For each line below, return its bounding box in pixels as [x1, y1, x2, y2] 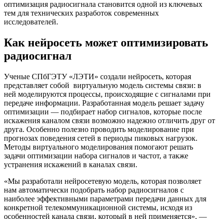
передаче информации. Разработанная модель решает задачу [4, 99, 204, 108]
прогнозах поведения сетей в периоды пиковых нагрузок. [4, 134, 197, 143]
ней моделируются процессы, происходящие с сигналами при [4, 90, 211, 99]
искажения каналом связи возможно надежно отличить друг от [4, 116, 215, 125]
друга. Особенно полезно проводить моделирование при [4, 125, 194, 134]
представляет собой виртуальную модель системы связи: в [4, 81, 201, 90]
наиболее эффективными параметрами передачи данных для [4, 195, 206, 203]
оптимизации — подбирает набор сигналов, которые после [4, 108, 202, 116]
